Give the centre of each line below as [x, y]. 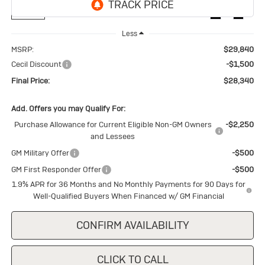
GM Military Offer [40, 153]
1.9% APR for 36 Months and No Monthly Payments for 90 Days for [129, 184]
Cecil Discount [36, 64]
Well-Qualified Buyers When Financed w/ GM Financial [129, 196]
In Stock [28, 14]
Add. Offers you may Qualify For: [68, 108]
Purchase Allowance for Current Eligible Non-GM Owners [113, 124]
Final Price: [30, 80]
